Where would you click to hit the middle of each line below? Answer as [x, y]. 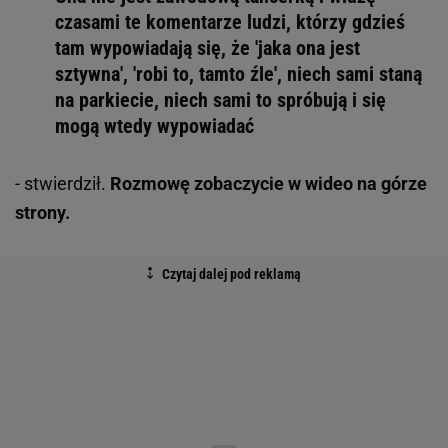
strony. [42, 213]
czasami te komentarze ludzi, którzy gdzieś [230, 22]
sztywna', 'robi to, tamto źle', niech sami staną [238, 74]
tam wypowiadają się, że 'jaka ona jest [207, 48]
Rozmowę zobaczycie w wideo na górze [268, 184]
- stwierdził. [62, 184]
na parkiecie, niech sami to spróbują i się [220, 100]
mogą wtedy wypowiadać [154, 126]
